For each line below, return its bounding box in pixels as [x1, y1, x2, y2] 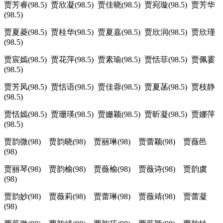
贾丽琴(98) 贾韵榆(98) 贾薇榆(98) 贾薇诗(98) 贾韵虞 [4, 165, 207, 174]
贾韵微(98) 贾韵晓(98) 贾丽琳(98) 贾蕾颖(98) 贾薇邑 [4, 137, 207, 146]
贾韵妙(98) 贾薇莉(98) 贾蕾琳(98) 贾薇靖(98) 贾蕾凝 [4, 192, 207, 201]
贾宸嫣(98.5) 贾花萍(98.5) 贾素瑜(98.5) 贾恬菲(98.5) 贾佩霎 [4, 55, 215, 64]
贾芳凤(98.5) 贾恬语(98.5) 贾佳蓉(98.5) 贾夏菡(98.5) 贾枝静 [4, 83, 215, 92]
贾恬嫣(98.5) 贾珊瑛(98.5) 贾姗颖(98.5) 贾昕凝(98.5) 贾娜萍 [4, 110, 215, 119]
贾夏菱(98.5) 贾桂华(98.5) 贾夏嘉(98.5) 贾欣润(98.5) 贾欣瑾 [4, 28, 215, 37]
